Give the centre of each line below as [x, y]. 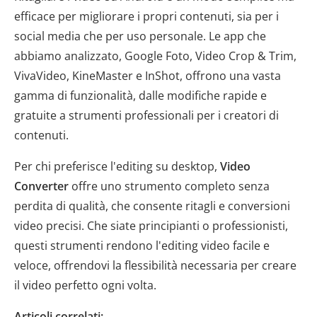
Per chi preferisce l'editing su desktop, [117, 166]
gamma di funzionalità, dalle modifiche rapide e [140, 95]
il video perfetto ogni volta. [85, 285]
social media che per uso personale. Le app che [140, 36]
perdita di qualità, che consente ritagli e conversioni [152, 206]
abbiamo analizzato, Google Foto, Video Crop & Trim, [155, 56]
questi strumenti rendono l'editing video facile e [142, 245]
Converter [41, 186]
